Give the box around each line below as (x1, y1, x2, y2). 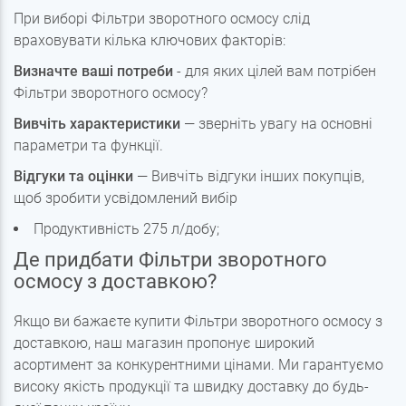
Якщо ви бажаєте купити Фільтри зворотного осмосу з (14, 313, 382, 331)
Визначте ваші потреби (14, 63, 173, 81)
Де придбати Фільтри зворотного (14, 248, 327, 272)
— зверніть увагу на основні (180, 115, 372, 133)
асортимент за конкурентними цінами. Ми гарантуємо (14, 356, 383, 374)
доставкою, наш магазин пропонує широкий (14, 334, 314, 353)
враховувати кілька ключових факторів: (14, 32, 285, 50)
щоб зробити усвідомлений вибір (14, 189, 237, 208)
